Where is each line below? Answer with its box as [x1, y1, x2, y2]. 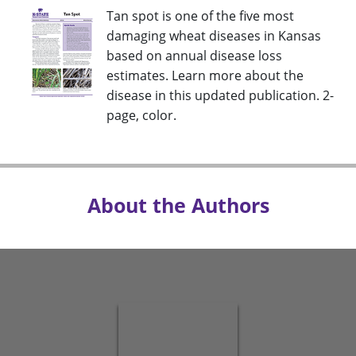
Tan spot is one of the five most [106, 7, 294, 25]
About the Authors [87, 192, 269, 219]
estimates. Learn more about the [106, 67, 304, 85]
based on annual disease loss [106, 47, 282, 65]
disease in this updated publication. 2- [106, 87, 334, 105]
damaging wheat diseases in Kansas [106, 27, 321, 45]
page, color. [106, 106, 176, 125]
